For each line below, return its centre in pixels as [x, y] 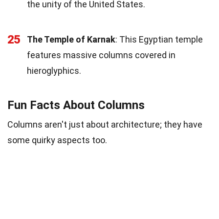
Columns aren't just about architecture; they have [105, 124]
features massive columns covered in [101, 55]
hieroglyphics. [54, 70]
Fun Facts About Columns [76, 105]
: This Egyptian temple [159, 39]
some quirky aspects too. [57, 140]
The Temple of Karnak [71, 39]
